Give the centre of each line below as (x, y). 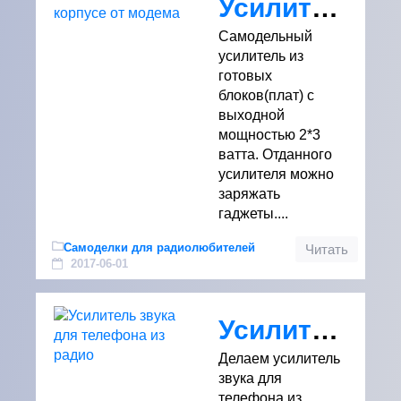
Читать (327, 250)
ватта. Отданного (275, 154)
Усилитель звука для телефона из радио (325, 329)
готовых (245, 76)
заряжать (249, 194)
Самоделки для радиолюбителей (159, 247)
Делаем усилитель (279, 358)
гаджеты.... (253, 213)
